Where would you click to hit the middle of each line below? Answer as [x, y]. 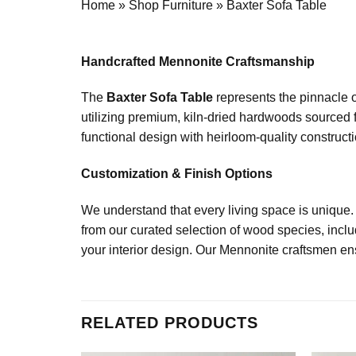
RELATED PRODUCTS [170, 322]
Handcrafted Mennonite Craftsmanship [198, 61]
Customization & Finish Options [177, 174]
